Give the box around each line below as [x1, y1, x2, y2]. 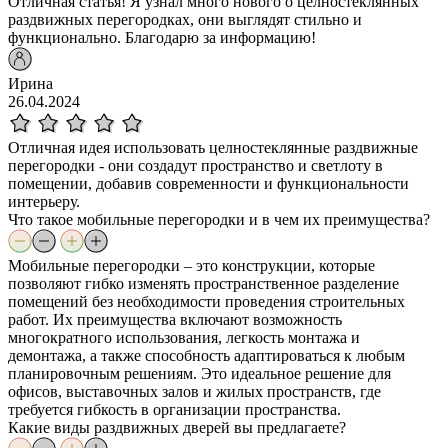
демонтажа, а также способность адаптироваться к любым [8, 346, 405, 364]
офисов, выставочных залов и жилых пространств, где [8, 382, 381, 400]
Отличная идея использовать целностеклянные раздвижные [8, 138, 418, 156]
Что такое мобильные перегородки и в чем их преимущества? [8, 210, 430, 228]
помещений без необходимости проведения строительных [8, 292, 405, 310]
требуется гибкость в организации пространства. [8, 400, 341, 418]
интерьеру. [8, 192, 80, 210]
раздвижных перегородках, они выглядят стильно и [8, 10, 362, 28]
